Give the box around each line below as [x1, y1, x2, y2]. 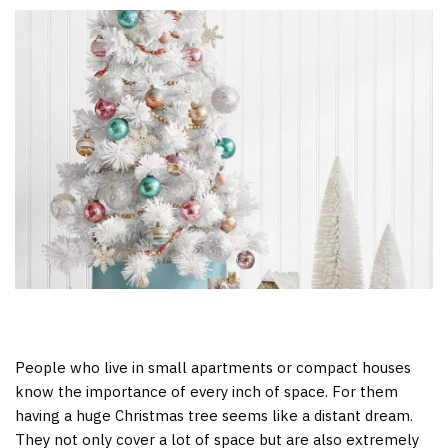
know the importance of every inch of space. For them [15, 381, 398, 401]
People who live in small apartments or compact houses [15, 357, 411, 377]
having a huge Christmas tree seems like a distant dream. [15, 405, 413, 425]
